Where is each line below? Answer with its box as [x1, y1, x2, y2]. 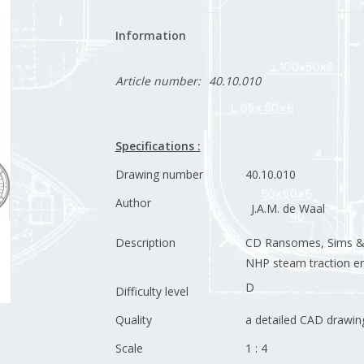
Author [115, 195, 151, 210]
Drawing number [115, 167, 203, 182]
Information [115, 28, 186, 43]
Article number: [115, 73, 201, 89]
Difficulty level [115, 284, 188, 299]
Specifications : [115, 138, 201, 154]
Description [115, 235, 175, 250]
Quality [115, 312, 152, 327]
